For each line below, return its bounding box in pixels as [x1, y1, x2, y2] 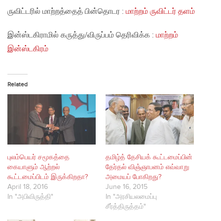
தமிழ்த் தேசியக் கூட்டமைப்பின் [106, 153, 192, 162]
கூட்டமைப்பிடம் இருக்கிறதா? [7, 173, 88, 182]
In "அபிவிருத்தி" [7, 193, 53, 201]
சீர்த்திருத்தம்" [106, 203, 146, 211]
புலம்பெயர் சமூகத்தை [7, 153, 70, 162]
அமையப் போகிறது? [106, 173, 161, 182]
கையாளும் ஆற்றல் [7, 163, 60, 172]
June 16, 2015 [106, 183, 147, 191]
